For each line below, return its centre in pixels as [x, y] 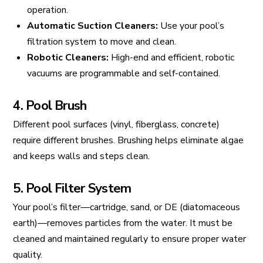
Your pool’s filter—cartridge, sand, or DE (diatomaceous [127, 207]
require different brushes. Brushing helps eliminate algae [129, 140]
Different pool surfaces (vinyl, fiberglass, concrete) [117, 124]
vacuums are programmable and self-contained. [123, 73]
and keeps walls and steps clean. [82, 156]
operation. [47, 10]
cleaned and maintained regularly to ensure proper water [130, 239]
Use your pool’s [191, 26]
